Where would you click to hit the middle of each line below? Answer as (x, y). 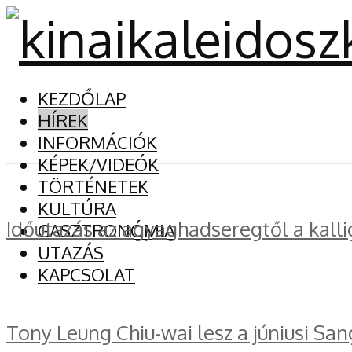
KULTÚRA (77, 209)
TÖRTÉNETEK (93, 187)
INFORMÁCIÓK (97, 143)
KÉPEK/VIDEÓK (98, 165)
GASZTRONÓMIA (106, 231)
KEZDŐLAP (82, 99)
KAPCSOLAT (86, 275)
